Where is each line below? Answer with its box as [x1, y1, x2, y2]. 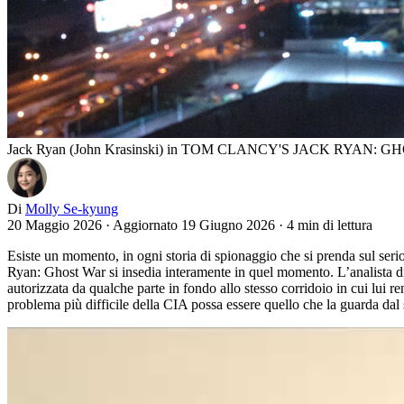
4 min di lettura [287, 216, 372, 233]
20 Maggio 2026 [7, 216, 102, 233]
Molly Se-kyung [25, 200, 118, 216]
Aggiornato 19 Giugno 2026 [113, 216, 279, 233]
